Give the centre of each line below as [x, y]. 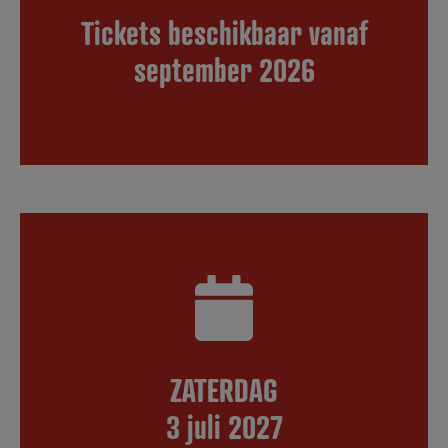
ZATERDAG [224, 389]
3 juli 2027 [224, 426]
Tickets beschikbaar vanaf [224, 32]
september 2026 [224, 69]
